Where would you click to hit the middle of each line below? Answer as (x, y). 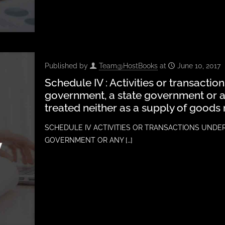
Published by (67, 66)
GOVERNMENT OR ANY (84, 140)
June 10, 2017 (199, 66)
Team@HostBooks (128, 66)
